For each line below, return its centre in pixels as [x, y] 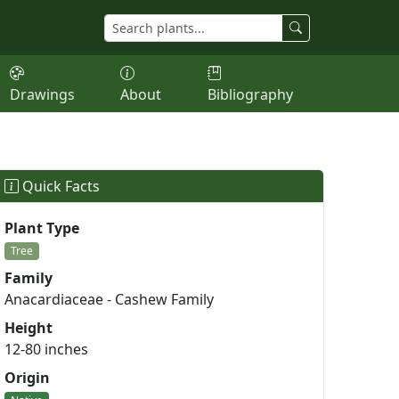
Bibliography [250, 94]
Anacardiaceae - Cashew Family [109, 299]
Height [28, 328]
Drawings [42, 94]
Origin [27, 378]
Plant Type [42, 228]
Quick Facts [59, 186]
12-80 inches [46, 349]
